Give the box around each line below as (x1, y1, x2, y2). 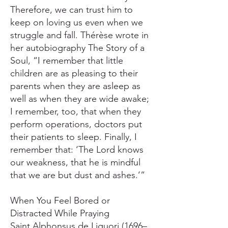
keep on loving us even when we (10, 17, 143, 28)
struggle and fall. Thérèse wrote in (10, 30, 149, 41)
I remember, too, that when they (10, 106, 141, 117)
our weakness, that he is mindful (10, 157, 140, 168)
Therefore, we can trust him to (10, 4, 133, 15)
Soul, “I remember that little (10, 55, 123, 66)
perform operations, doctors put (10, 119, 142, 130)
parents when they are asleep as (10, 80, 140, 92)
